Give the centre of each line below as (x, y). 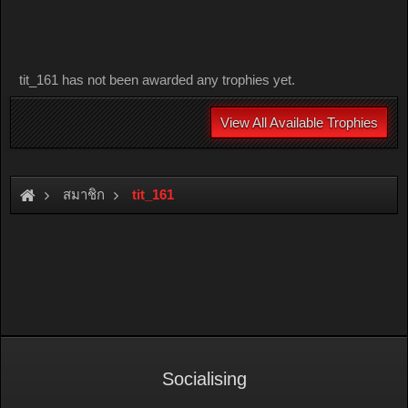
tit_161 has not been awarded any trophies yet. (157, 80)
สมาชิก (84, 194)
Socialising (204, 379)
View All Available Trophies (299, 122)
